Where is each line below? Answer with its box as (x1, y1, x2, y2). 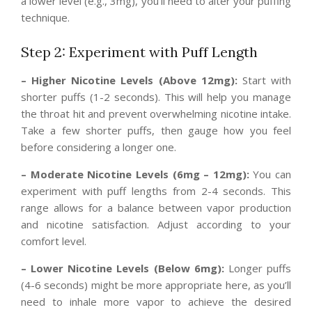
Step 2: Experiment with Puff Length (21, 43, 258, 61)
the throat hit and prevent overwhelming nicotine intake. (21, 107, 291, 121)
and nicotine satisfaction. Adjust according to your (21, 217, 291, 232)
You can (249, 167, 291, 182)
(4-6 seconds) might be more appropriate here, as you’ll (21, 278, 291, 292)
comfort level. (21, 234, 86, 249)
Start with (237, 73, 292, 88)
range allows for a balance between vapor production (21, 201, 291, 215)
